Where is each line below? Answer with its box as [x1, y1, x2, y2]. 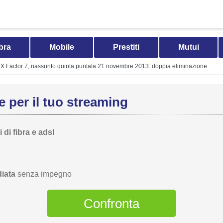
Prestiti [112, 43, 139, 51]
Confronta [84, 196, 139, 211]
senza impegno [15, 170, 72, 178]
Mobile [49, 43, 75, 51]
